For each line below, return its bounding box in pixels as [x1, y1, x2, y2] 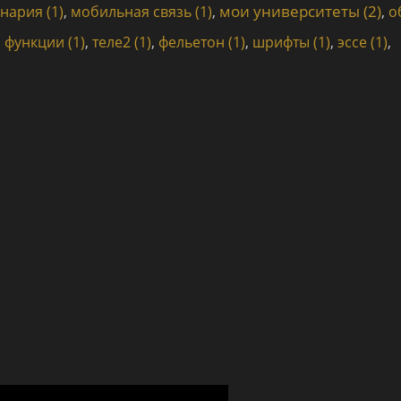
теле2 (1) [92, 32, 151, 52]
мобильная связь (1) [71, 2, 212, 21]
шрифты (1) [252, 32, 330, 52]
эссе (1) [337, 32, 388, 52]
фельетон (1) [158, 32, 245, 52]
